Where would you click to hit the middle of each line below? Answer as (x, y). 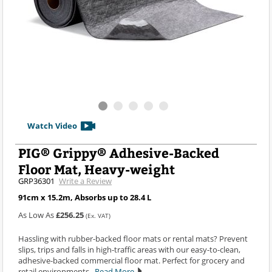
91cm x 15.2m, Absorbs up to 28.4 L (85, 197)
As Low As (37, 215)
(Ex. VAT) (98, 216)
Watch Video (52, 125)
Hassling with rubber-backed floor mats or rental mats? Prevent (133, 238)
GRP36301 (36, 181)
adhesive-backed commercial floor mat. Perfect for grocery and (131, 260)
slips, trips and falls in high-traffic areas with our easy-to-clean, (129, 249)
